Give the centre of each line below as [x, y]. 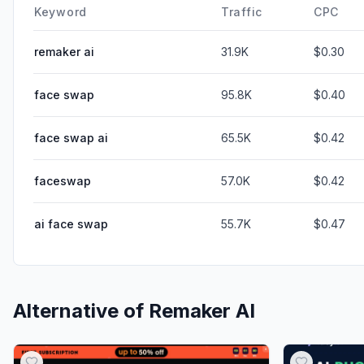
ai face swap [71, 223]
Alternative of [81, 310]
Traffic [242, 11]
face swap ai [71, 137]
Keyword [61, 11]
